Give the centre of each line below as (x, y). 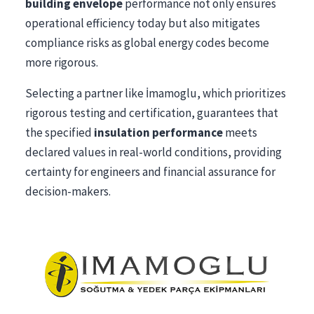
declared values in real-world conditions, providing (153, 152)
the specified (60, 132)
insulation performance (158, 132)
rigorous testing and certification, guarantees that (152, 112)
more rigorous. (62, 62)
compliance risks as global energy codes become (147, 42)
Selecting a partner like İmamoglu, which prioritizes (156, 93)
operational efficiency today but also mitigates (143, 23)
